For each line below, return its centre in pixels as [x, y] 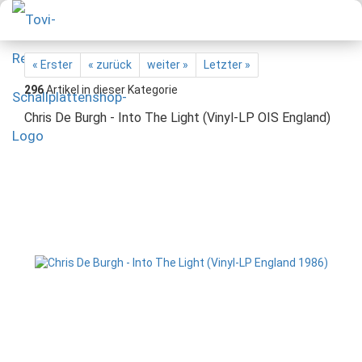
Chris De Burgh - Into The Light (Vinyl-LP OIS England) [177, 118]
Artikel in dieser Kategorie [111, 90]
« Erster [53, 65]
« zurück [110, 65]
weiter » [168, 65]
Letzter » [227, 65]
